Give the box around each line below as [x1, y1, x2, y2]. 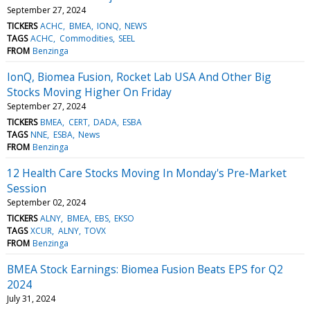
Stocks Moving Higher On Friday [7, 84, 172, 100]
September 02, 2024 [7, 196, 86, 208]
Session [7, 180, 46, 196]
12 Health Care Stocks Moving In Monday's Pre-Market [7, 165, 286, 181]
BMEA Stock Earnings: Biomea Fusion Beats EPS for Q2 [7, 261, 283, 277]
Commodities [59, 32, 113, 44]
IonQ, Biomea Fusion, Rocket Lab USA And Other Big [7, 69, 271, 84]
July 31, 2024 [7, 292, 55, 304]
